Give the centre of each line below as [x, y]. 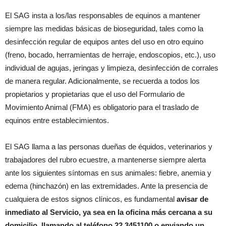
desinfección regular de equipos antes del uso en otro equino [104, 42]
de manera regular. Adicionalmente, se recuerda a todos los [102, 81]
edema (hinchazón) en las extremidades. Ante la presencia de [106, 186]
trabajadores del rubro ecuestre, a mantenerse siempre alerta [105, 160]
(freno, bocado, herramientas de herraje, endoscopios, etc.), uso [110, 55]
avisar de [192, 199]
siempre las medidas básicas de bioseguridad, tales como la [104, 29]
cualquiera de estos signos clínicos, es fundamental [91, 199]
